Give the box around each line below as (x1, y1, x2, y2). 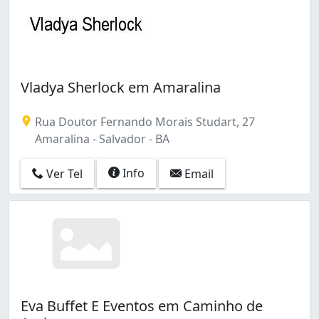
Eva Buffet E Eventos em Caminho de (21, 296, 263, 315)
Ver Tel (43, 166, 83, 182)
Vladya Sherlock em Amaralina (21, 77, 221, 97)
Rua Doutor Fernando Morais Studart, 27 (32, 113, 255, 130)
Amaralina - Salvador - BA (32, 130, 169, 147)
